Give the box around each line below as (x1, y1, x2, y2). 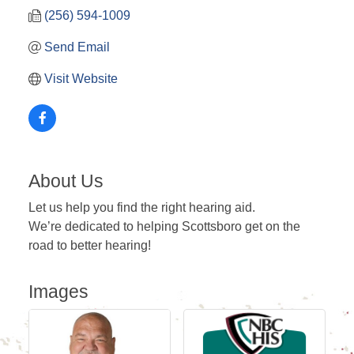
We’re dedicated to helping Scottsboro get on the (28, 220, 301, 234)
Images (28, 281, 89, 303)
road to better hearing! (28, 239, 152, 253)
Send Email (44, 40, 111, 55)
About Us (28, 171, 104, 192)
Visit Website (44, 72, 119, 86)
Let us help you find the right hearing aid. (28, 201, 256, 215)
